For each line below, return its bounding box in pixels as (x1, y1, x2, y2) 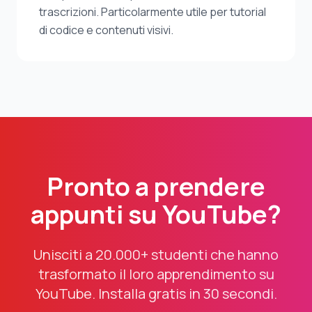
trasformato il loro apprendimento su (38, 265, 274, 283)
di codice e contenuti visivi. (39, 22, 173, 38)
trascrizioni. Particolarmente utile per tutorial (39, 4, 266, 19)
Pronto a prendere (47, 169, 265, 203)
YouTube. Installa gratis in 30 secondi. (35, 284, 277, 303)
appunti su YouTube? (31, 197, 281, 231)
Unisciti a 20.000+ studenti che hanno (33, 245, 279, 264)
